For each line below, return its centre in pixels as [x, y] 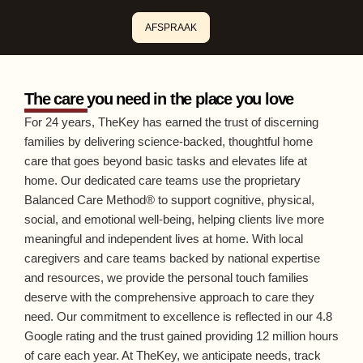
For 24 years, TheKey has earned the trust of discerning [171, 122]
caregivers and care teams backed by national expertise [172, 258]
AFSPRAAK [171, 28]
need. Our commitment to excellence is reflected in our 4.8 [178, 316]
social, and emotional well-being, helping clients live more [174, 219]
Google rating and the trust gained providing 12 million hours [181, 336]
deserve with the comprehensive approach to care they [169, 297]
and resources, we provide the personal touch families [167, 278]
